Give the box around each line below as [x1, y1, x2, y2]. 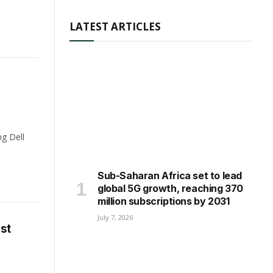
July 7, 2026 [97, 213, 133, 222]
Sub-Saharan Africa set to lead [97, 169, 243, 182]
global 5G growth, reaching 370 [97, 182, 244, 195]
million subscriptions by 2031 [97, 195, 230, 208]
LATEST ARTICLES [69, 19, 161, 34]
